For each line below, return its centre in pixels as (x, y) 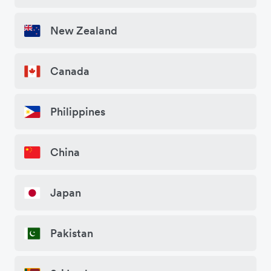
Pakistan (72, 233)
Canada (70, 71)
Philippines (78, 112)
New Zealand (84, 31)
